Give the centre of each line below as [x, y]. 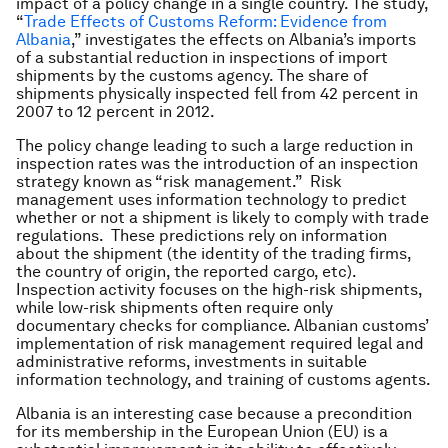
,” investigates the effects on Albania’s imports [243, 39]
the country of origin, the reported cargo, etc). [188, 271]
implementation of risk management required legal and [220, 343]
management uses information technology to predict [211, 199]
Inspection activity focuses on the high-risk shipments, [219, 289]
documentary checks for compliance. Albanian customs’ [222, 325]
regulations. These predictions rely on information [201, 235]
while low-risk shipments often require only [174, 307]
